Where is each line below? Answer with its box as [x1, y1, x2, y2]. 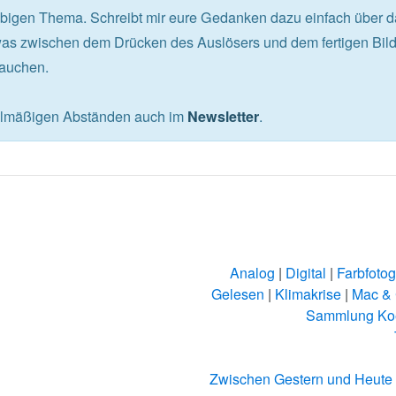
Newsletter [187, 106, 259, 127]
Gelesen [211, 284, 265, 305]
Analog [230, 263, 276, 284]
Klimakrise [275, 284, 342, 305]
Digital [286, 263, 327, 284]
